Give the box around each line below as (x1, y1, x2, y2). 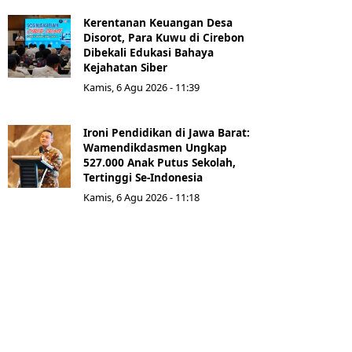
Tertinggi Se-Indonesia (83, 170, 203, 185)
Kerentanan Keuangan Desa (83, 15, 233, 31)
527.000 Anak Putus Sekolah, (83, 155, 236, 170)
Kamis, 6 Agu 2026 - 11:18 (83, 190, 200, 205)
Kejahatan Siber (83, 60, 167, 75)
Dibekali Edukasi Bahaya (83, 45, 214, 60)
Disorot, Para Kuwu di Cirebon (83, 30, 244, 46)
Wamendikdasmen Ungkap (83, 140, 227, 156)
